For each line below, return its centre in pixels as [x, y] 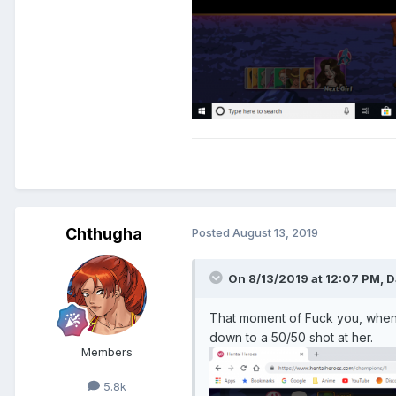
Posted [212, 232]
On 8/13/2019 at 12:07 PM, [307, 278]
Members [107, 351]
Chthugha [103, 233]
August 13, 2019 [275, 232]
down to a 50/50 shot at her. [291, 337]
